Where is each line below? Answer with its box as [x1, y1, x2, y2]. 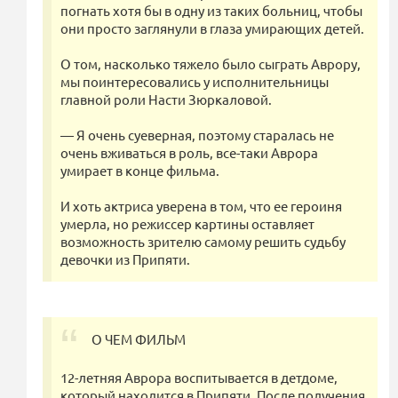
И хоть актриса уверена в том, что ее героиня [60, 197, 342, 215]
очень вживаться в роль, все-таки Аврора [60, 144, 318, 162]
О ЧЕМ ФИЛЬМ [92, 330, 186, 348]
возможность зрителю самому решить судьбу [60, 233, 346, 251]
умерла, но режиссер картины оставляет [60, 215, 314, 233]
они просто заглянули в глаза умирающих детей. [60, 20, 364, 37]
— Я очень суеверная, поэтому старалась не [60, 126, 334, 144]
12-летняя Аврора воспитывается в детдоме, [60, 369, 338, 386]
